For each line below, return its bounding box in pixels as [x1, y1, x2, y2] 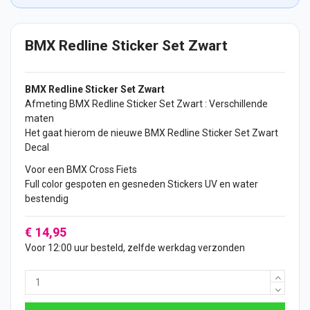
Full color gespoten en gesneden [25, 179, 167, 190]
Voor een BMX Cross [25, 164, 116, 176]
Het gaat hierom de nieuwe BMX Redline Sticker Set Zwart [25, 127, 278, 139]
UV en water [203, 179, 258, 190]
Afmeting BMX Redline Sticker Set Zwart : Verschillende [25, 98, 268, 110]
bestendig [25, 193, 69, 205]
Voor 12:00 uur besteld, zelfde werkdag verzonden [25, 242, 245, 254]
